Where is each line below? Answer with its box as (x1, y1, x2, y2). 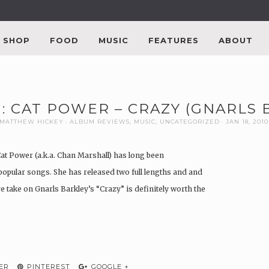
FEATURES (148, 35, 199, 45)
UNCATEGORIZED (159, 118, 220, 125)
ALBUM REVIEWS (69, 118, 130, 125)
